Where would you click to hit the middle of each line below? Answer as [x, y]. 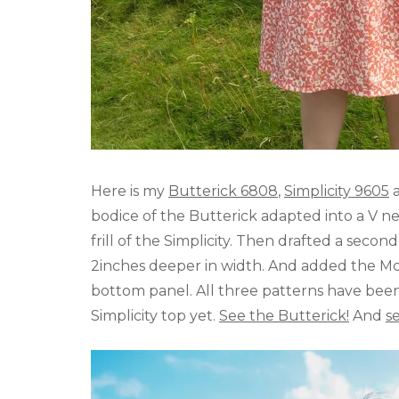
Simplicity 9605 [337, 191]
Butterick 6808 [223, 191]
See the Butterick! [284, 315]
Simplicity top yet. [155, 315]
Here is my [130, 191]
